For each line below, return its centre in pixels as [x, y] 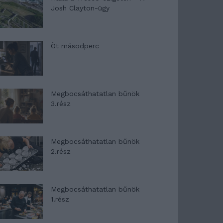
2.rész [61, 151]
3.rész [61, 104]
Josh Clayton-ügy [80, 8]
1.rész [60, 199]
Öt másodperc [75, 46]
